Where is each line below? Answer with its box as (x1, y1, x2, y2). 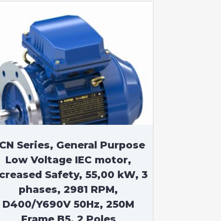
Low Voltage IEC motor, (5, 154, 132, 166)
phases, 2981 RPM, (19, 184, 118, 195)
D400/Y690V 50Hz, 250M (2, 198, 135, 210)
